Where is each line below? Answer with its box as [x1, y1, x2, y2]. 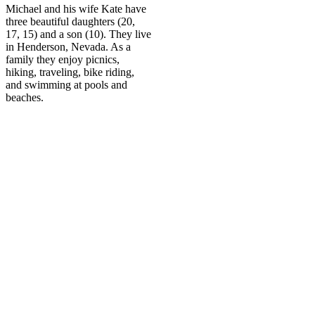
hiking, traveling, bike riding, [6, 65, 134, 78]
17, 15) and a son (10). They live [6, 27, 151, 40]
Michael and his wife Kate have [6, 2, 146, 15]
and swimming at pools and [6, 78, 127, 91]
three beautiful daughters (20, [6, 15, 135, 27]
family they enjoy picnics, [6, 53, 120, 65]
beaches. [6, 91, 44, 103]
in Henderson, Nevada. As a [6, 40, 131, 53]
